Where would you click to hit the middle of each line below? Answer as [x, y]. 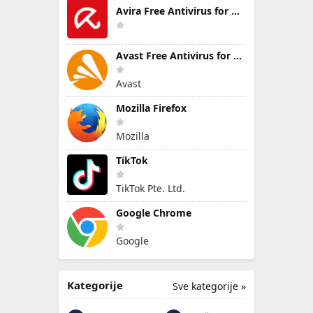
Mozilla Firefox [151, 108]
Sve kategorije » [209, 286]
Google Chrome [154, 213]
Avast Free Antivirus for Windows [238, 56]
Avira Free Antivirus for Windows [235, 11]
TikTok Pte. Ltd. [151, 188]
